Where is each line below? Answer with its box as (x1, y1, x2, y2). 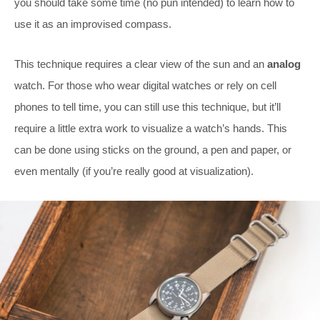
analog (267, 57, 301, 70)
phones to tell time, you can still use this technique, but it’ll (14, 100, 281, 113)
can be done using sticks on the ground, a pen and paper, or (14, 143, 291, 156)
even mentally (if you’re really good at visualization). (14, 164, 254, 177)
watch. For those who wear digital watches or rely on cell (14, 79, 276, 91)
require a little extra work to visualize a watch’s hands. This (14, 121, 287, 134)
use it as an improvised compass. (14, 17, 171, 30)
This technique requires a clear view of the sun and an (14, 57, 267, 70)
